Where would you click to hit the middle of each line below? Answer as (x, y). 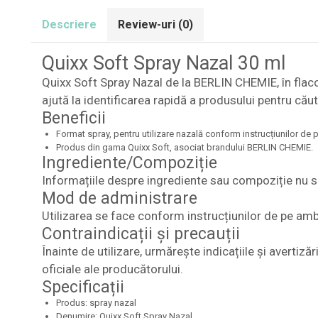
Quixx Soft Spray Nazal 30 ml (163, 63)
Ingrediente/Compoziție (129, 163)
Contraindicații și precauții (141, 234)
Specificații (83, 287)
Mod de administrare (119, 198)
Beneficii (73, 118)
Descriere (69, 24)
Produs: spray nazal (96, 302)
